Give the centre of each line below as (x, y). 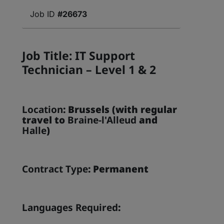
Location (43, 109)
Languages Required (70, 207)
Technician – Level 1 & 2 (89, 69)
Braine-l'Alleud (101, 120)
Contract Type (55, 169)
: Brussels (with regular (120, 109)
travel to (44, 120)
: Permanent (120, 169)
